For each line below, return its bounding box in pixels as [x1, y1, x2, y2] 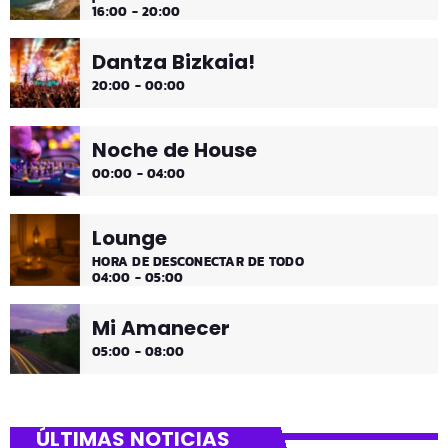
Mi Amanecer [92, 313, 229, 342]
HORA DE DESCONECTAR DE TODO [92, 251, 305, 271]
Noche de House [92, 135, 256, 164]
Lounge [92, 223, 167, 252]
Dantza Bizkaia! [92, 47, 254, 76]
